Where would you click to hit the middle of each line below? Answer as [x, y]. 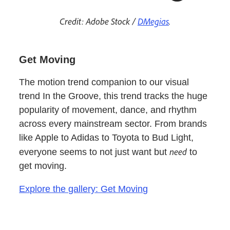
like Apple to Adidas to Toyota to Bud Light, [107, 138]
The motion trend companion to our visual [104, 82]
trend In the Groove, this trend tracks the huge [113, 96]
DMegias [153, 21]
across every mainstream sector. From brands [113, 124]
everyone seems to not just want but [94, 152]
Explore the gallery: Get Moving [84, 189]
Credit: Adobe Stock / [99, 21]
